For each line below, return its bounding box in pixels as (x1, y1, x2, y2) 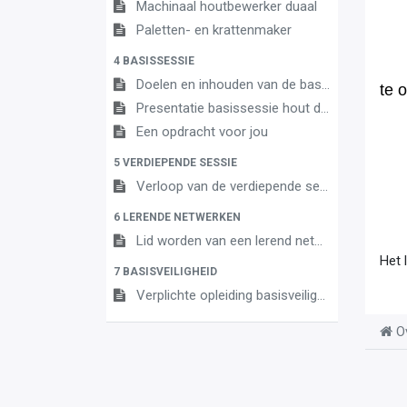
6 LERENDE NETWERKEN (114, 210, 241, 223)
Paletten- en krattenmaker (136, 21, 292, 38)
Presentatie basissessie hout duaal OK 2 (136, 99, 321, 116)
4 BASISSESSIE (114, 54, 194, 67)
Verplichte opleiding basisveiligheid (136, 286, 317, 303)
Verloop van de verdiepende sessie (136, 177, 320, 194)
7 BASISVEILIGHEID (114, 264, 217, 278)
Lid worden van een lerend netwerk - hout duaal (136, 232, 314, 249)
